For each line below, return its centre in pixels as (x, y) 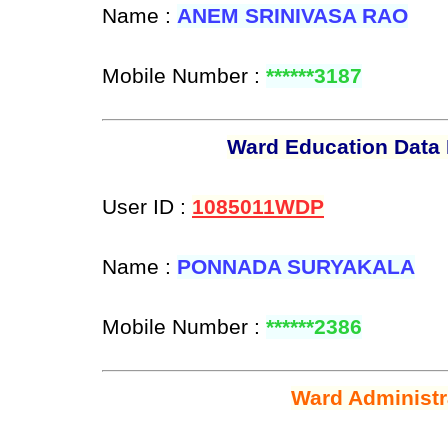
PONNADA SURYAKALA (296, 267)
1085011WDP (258, 207)
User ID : (147, 207)
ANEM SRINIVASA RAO (292, 16)
